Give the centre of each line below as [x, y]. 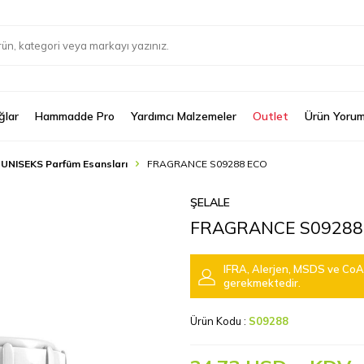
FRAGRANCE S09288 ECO [207, 164]
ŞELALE [210, 202]
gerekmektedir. [262, 283]
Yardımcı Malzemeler [184, 116]
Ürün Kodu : [219, 321]
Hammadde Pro [75, 116]
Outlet [271, 116]
